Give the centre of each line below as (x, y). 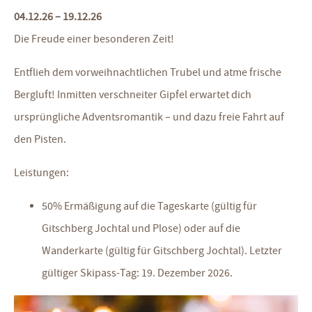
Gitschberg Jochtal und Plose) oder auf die (141, 228)
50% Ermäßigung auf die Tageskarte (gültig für (149, 206)
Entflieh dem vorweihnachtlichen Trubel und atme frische (148, 72)
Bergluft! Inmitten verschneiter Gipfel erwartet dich (133, 95)
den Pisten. (40, 139)
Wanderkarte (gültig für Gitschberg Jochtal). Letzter (162, 251)
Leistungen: (41, 173)
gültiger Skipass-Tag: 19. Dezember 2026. (137, 273)
